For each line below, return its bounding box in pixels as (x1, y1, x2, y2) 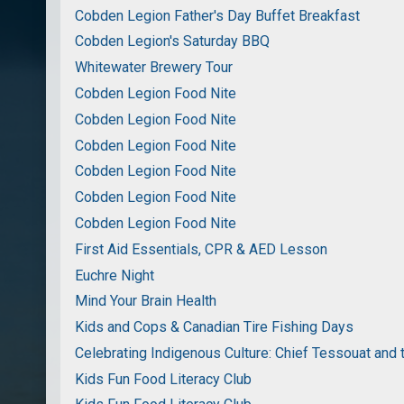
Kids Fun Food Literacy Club (75, 370, 252, 388)
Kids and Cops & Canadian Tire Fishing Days (75, 318, 354, 336)
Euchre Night (75, 266, 155, 284)
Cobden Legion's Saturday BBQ (75, 32, 271, 50)
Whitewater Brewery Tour (75, 59, 234, 77)
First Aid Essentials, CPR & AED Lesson (75, 240, 328, 258)
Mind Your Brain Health (75, 292, 217, 310)
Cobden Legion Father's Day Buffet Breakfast (75, 6, 361, 24)
